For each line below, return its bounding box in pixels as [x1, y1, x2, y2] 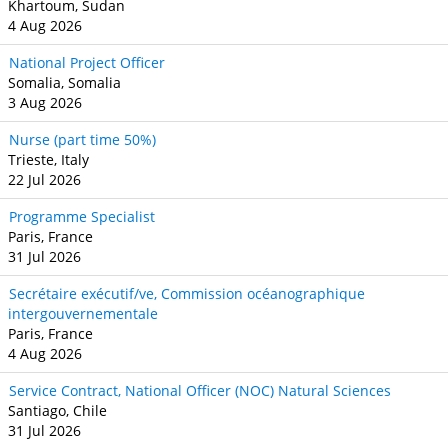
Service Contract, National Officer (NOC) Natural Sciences [9, 380, 391, 400]
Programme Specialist [9, 206, 155, 226]
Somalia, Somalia [8, 72, 121, 92]
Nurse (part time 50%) [9, 129, 156, 149]
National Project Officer [9, 52, 165, 72]
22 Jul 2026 [8, 169, 81, 189]
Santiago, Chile [8, 400, 107, 420]
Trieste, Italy [8, 149, 89, 169]
